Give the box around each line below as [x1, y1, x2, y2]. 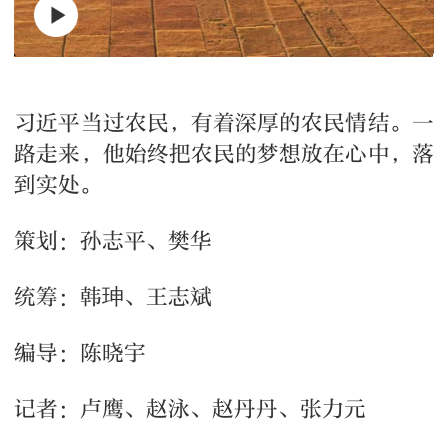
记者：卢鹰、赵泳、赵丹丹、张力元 [14, 395, 367, 422]
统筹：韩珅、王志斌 [14, 283, 213, 310]
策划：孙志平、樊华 [14, 227, 213, 254]
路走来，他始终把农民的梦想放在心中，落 [14, 140, 434, 167]
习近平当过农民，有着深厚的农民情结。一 [14, 109, 434, 136]
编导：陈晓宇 [14, 339, 147, 366]
